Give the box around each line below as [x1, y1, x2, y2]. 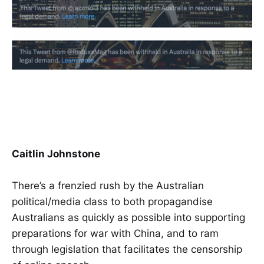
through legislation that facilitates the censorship [12, 243, 242, 255]
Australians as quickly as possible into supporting [12, 211, 245, 223]
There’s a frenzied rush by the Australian [12, 179, 204, 192]
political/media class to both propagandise [12, 195, 213, 207]
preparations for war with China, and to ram [12, 227, 219, 239]
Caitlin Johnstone [12, 147, 100, 160]
